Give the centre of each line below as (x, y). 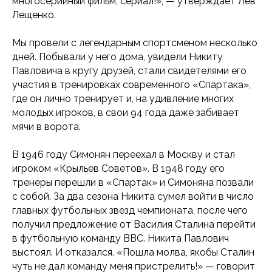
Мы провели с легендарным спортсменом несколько (135, 42)
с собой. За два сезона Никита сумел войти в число (133, 196)
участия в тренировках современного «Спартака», (131, 84)
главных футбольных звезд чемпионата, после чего (130, 210)
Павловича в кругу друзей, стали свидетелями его (129, 70)
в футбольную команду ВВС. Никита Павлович (121, 238)
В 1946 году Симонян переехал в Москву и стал (124, 154)
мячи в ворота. (46, 126)
